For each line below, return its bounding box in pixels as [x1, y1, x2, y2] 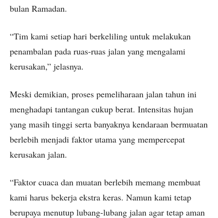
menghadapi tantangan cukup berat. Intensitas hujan [10, 103, 193, 115]
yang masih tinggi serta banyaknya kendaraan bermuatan [10, 118, 208, 130]
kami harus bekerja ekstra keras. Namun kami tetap [10, 191, 191, 203]
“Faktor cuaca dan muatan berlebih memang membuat [10, 176, 200, 188]
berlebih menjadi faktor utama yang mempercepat [10, 133, 185, 145]
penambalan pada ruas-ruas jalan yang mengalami [10, 45, 185, 57]
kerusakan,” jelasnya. [10, 60, 84, 73]
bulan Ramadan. [10, 2, 67, 15]
